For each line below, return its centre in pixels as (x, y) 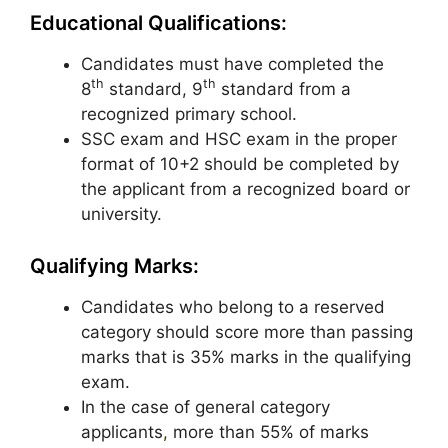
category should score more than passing (247, 332)
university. (121, 213)
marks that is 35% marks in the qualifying (246, 357)
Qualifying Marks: (114, 266)
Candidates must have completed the (232, 63)
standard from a (283, 88)
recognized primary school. (189, 113)
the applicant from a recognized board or (245, 188)
